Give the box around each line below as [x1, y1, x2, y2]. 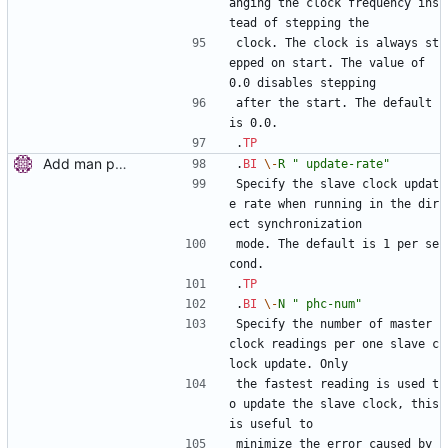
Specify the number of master [236, 317, 432, 332]
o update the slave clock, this [229, 397, 439, 412]
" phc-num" [292, 297, 362, 312]
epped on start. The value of [229, 56, 425, 71]
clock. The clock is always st [236, 36, 439, 51]
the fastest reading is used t [236, 377, 439, 392]
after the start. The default [236, 96, 432, 111]
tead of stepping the [229, 16, 369, 31]
